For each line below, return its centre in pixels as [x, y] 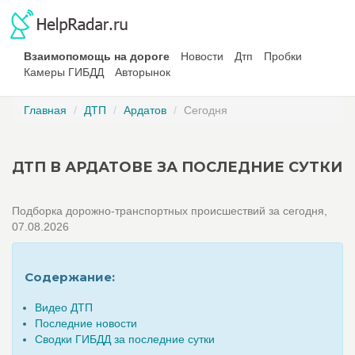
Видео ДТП [64, 307]
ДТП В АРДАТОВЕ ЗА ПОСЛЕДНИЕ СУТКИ [177, 167]
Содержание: [70, 277]
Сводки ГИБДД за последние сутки [125, 339]
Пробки [283, 56]
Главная [45, 110]
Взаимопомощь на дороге [97, 56]
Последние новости [86, 323]
